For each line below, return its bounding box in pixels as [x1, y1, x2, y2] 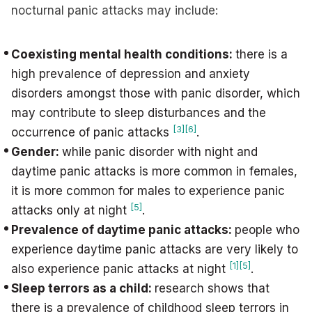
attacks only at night [11, 203, 130, 217]
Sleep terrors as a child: [11, 281, 155, 295]
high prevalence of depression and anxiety [11, 67, 250, 81]
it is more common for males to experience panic [11, 184, 285, 198]
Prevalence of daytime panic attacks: [11, 223, 235, 237]
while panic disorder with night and [62, 145, 258, 159]
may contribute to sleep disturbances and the [11, 106, 266, 120]
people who [235, 223, 299, 237]
